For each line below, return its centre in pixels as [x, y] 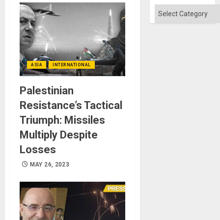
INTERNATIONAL [72, 65]
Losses [38, 150]
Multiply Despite [59, 135]
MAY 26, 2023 [50, 165]
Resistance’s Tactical [71, 106]
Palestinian [47, 91]
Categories [173, 10]
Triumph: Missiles [62, 120]
